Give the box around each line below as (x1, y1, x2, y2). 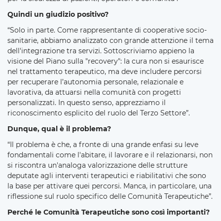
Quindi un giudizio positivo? (7, 9, 109, 19)
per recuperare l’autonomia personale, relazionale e (7, 77, 184, 86)
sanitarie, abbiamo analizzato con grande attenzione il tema (7, 36, 214, 45)
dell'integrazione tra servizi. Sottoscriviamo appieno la (7, 46, 194, 55)
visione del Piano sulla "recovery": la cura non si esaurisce (7, 56, 204, 66)
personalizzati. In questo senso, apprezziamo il (7, 98, 166, 107)
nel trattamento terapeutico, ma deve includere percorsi (7, 67, 202, 76)
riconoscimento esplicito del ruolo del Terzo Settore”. (7, 108, 190, 117)
